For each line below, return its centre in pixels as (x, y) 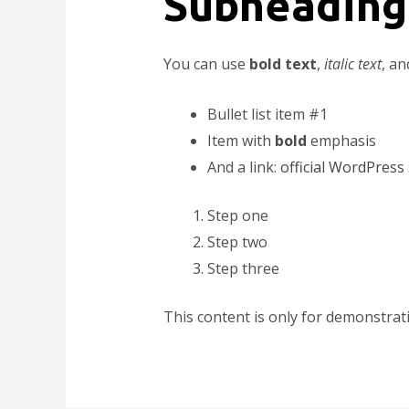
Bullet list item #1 (267, 114)
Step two (237, 241)
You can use (206, 64)
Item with (241, 140)
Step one (237, 215)
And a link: (243, 167)
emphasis (341, 140)
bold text (283, 64)
